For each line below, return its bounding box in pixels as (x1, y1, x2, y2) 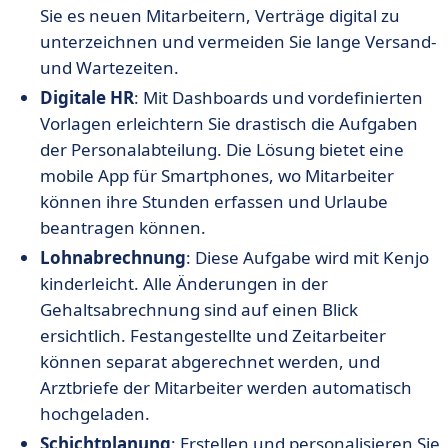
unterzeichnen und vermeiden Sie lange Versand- (40, 30, 436, 54)
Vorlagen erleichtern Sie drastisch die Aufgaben (40, 112, 418, 136)
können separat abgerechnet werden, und (40, 350, 380, 374)
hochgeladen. (40, 402, 150, 426)
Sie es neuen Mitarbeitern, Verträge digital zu (40, 4, 400, 28)
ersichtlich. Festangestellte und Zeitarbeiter (40, 324, 386, 348)
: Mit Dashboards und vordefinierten (134, 86, 423, 110)
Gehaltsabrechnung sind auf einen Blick (40, 298, 358, 322)
